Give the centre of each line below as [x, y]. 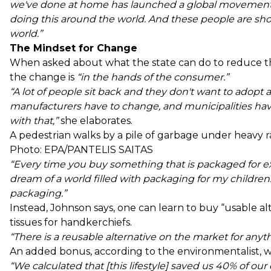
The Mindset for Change [73, 48]
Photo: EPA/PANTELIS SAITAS [81, 149]
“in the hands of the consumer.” [153, 77]
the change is [43, 77]
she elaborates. [96, 120]
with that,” [35, 120]
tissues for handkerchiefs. [71, 222]
